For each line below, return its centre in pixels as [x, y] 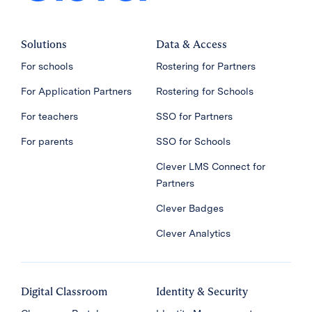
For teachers [49, 116]
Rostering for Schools [205, 91]
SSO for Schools [193, 141]
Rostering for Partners [206, 66]
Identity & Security [202, 291]
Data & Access [192, 44]
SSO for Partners [194, 116]
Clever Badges [190, 208]
